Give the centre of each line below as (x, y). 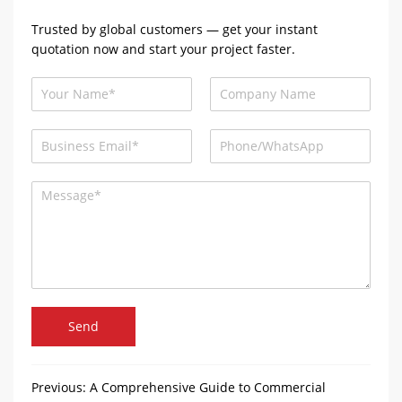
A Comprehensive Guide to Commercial (208, 387)
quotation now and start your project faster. (163, 48)
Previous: (61, 387)
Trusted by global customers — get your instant (175, 29)
